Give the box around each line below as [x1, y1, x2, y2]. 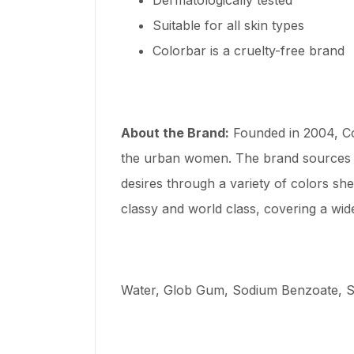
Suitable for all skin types [153, 17, 304, 33]
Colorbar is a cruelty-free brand [153, 42, 345, 58]
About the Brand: [121, 124, 229, 141]
